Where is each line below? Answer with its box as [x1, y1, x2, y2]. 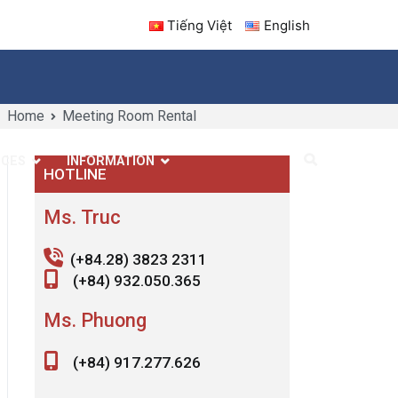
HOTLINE [44, 164, 107, 183]
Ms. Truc [44, 206, 122, 229]
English [263, 16, 310, 34]
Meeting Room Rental [62, 107, 196, 124]
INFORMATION [66, 154, 155, 170]
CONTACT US [195, 154, 277, 170]
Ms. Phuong [44, 309, 147, 332]
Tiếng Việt [167, 16, 232, 34]
